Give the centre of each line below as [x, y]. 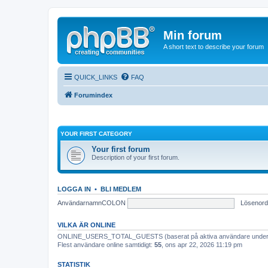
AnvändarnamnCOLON [92, 202]
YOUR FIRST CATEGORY [96, 134]
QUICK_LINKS [96, 77]
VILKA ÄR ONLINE [86, 225]
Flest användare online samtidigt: [106, 245]
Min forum [193, 35]
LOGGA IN [74, 189]
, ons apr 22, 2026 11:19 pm [202, 245]
